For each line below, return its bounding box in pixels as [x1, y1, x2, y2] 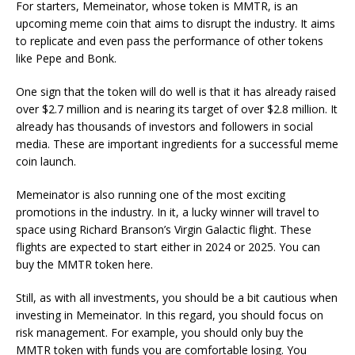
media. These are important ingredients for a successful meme [16, 136, 338, 151]
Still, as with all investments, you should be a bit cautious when [16, 290, 338, 305]
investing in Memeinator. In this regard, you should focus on [16, 307, 323, 323]
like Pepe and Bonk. [16, 51, 116, 66]
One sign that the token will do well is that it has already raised [16, 84, 336, 99]
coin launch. [16, 154, 76, 169]
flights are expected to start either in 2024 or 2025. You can [16, 239, 320, 254]
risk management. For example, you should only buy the [16, 325, 303, 340]
